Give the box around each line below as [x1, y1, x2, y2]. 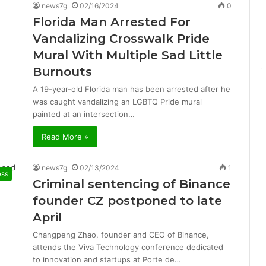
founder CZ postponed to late [33, 194, 222, 208]
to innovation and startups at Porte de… [33, 255, 181, 264]
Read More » [42, 132, 88, 141]
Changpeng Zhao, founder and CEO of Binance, [33, 230, 209, 239]
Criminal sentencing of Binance [33, 177, 230, 191]
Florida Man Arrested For [33, 15, 191, 29]
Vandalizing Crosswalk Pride [33, 31, 210, 46]
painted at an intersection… [33, 109, 135, 119]
